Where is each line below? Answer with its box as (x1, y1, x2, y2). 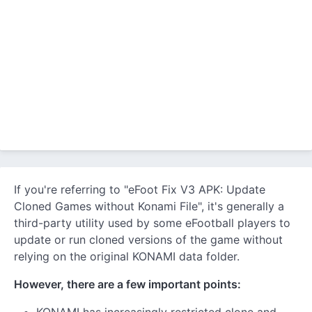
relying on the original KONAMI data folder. (14, 249, 240, 263)
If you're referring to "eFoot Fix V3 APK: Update (14, 182, 265, 196)
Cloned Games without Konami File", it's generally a (14, 199, 284, 213)
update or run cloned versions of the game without (14, 233, 283, 247)
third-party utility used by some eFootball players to (14, 216, 290, 230)
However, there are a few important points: (14, 277, 241, 291)
